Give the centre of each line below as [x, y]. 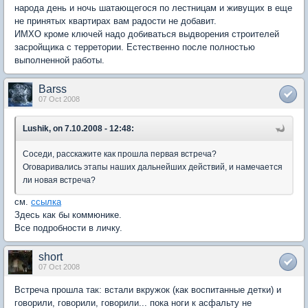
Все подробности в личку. [68, 228]
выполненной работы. [59, 60]
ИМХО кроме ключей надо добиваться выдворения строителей [147, 34]
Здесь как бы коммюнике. [68, 214]
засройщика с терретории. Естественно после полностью [135, 47]
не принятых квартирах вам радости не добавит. [115, 21]
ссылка [46, 201]
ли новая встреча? [59, 180]
